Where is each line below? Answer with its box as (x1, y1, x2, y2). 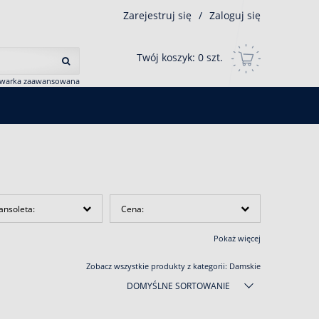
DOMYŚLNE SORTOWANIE (127, 280, 230, 292)
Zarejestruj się (123, 8, 192, 22)
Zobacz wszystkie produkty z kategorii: (86, 261, 229, 271)
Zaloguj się (209, 8, 261, 22)
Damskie (229, 261, 261, 271)
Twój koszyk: (137, 51, 198, 65)
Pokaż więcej (214, 233, 261, 244)
